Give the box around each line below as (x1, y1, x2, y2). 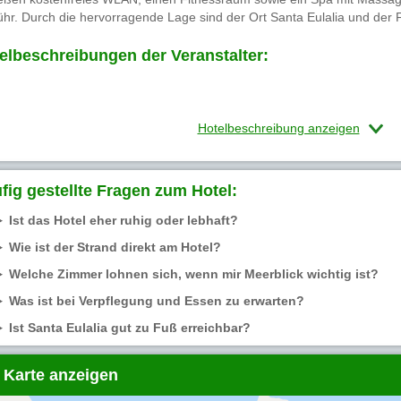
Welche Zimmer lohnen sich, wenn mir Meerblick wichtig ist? (8, 267, 379, 282)
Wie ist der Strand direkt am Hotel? (8, 240, 221, 255)
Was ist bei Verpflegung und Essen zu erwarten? (8, 294, 304, 309)
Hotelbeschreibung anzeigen (197, 121, 360, 135)
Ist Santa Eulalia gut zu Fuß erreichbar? (8, 320, 251, 336)
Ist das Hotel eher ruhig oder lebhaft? (8, 213, 238, 228)
